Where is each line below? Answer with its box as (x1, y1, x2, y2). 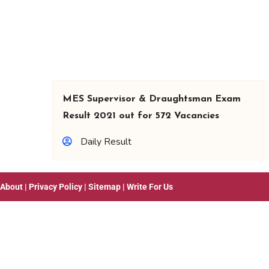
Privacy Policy (29, 182, 82, 192)
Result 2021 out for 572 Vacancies (62, 111, 219, 121)
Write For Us (127, 182, 173, 192)
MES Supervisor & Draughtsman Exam (62, 94, 241, 104)
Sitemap (88, 182, 121, 192)
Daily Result (80, 135, 131, 148)
